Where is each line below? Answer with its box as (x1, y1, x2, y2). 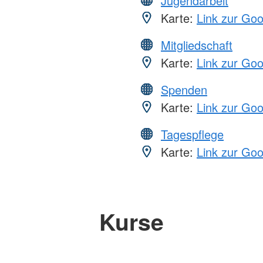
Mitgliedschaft (161, 36, 232, 53)
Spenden (161, 80, 207, 98)
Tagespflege (161, 125, 224, 143)
